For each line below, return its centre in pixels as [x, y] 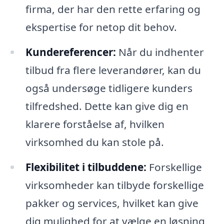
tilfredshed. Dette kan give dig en [107, 106]
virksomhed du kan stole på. [94, 142]
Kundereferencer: [70, 52]
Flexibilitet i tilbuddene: [86, 167]
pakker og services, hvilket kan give [112, 203]
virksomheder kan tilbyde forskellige [114, 185]
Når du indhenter [160, 52]
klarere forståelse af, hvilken [95, 124]
